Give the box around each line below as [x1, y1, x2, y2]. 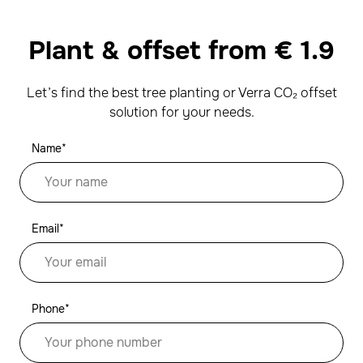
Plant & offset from [28, 34, 274, 67]
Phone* [32, 301, 70, 316]
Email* [32, 221, 64, 236]
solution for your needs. [109, 104, 254, 121]
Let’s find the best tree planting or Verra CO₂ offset [26, 84, 337, 101]
